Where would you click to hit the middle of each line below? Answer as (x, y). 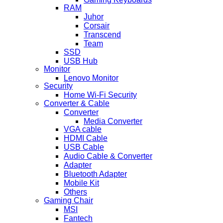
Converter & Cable (77, 103)
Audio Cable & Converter (108, 156)
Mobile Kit (81, 183)
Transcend (102, 35)
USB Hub (81, 61)
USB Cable (84, 147)
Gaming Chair (68, 200)
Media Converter (113, 121)
